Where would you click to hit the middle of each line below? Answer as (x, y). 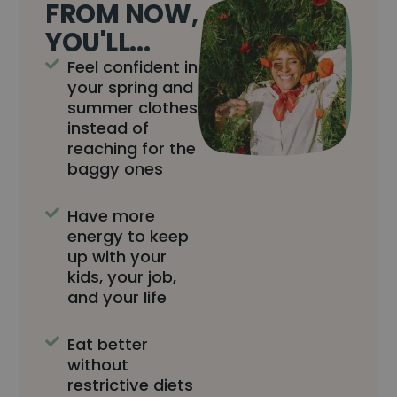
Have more (112, 216)
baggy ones (116, 169)
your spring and (131, 88)
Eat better (108, 345)
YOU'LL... (98, 43)
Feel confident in (133, 67)
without (98, 365)
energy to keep (128, 237)
